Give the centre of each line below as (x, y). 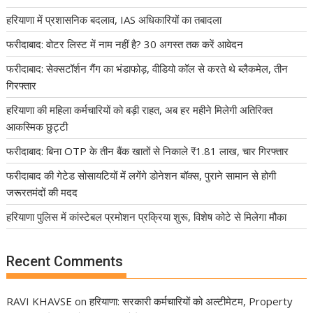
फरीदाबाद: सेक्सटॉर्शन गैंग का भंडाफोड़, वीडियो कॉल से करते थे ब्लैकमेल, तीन (147, 68)
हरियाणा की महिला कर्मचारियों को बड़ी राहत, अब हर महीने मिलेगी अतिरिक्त (140, 109)
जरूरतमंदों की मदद (42, 192)
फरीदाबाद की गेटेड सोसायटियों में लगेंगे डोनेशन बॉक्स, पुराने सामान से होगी (141, 175)
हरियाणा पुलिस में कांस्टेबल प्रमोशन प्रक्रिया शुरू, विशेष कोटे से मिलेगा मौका (147, 216)
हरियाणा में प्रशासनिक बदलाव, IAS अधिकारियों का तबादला (114, 19)
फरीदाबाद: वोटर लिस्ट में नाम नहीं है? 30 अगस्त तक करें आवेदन (125, 44)
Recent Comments (65, 262)
